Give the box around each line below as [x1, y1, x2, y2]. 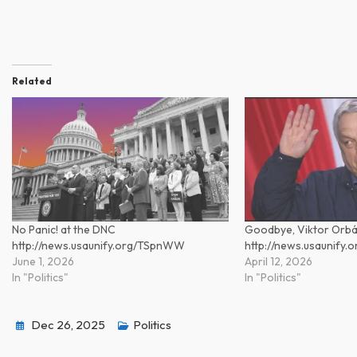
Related [12, 74, 52, 87]
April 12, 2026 [245, 253, 313, 269]
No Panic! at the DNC [12, 222, 116, 237]
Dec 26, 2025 [31, 316, 105, 332]
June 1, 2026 [12, 253, 74, 269]
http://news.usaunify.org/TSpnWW [12, 237, 185, 253]
